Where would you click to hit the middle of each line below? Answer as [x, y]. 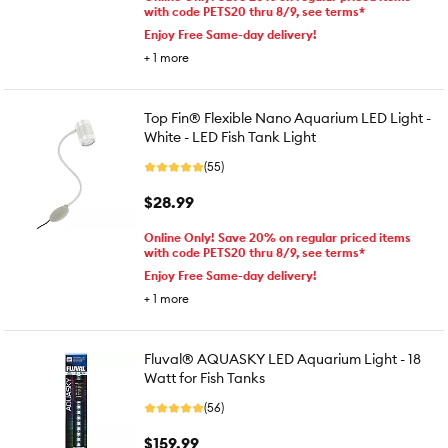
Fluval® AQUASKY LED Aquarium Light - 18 [282, 359]
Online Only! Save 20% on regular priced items [277, 237]
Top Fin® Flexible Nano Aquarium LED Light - [287, 118]
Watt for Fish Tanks [204, 378]
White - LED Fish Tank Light [230, 137]
